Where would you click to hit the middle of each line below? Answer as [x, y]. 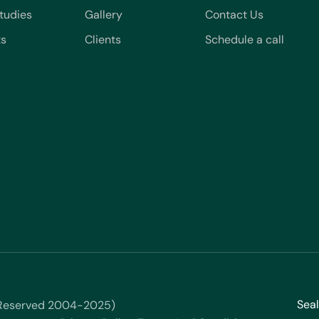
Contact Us [235, 15]
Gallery [103, 15]
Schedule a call [245, 40]
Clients [103, 40]
